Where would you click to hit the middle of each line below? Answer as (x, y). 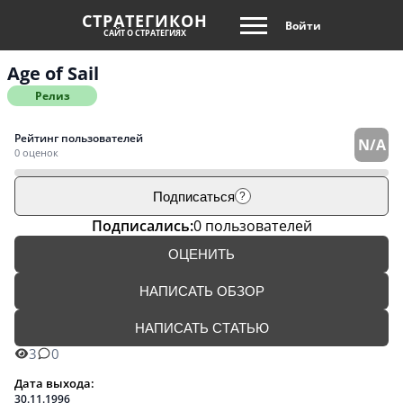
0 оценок (36, 152)
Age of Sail (53, 73)
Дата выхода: (54, 383)
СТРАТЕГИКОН (145, 21)
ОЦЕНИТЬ (201, 254)
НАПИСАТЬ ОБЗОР (201, 291)
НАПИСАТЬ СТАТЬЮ (201, 328)
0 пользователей (252, 226)
